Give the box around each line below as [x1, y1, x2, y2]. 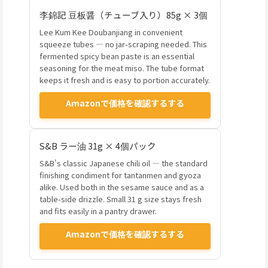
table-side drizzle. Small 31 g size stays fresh [39, 193, 202, 205]
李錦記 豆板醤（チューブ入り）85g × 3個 [39, 8, 208, 22]
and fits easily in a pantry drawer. [39, 205, 157, 217]
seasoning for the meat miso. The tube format [39, 62, 204, 74]
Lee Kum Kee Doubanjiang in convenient [39, 26, 182, 38]
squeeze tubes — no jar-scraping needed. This [39, 38, 207, 50]
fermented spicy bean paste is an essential [39, 50, 194, 62]
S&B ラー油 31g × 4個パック [39, 139, 156, 153]
